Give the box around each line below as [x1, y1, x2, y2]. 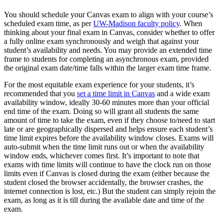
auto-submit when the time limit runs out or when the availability [4, 142, 204, 151]
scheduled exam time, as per [4, 19, 93, 28]
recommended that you [4, 89, 77, 98]
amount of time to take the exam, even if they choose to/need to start [4, 115, 215, 124]
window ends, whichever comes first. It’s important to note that [4, 151, 199, 160]
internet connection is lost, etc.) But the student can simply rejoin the [4, 186, 216, 195]
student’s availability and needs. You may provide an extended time [4, 45, 212, 54]
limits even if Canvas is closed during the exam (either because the [4, 169, 210, 178]
